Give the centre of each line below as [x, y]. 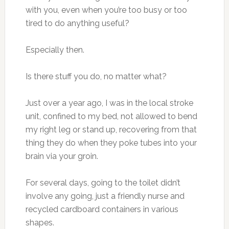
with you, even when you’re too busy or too [106, 10]
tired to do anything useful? [77, 23]
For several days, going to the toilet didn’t [103, 183]
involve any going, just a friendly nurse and [105, 196]
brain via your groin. [62, 156]
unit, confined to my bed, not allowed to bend [111, 116]
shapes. [40, 223]
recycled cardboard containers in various [102, 209]
